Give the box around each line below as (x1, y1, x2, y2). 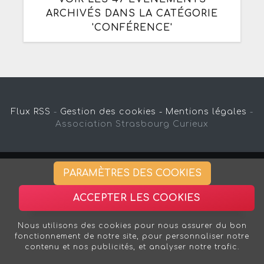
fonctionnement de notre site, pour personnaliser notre (15, 232, 249, 240)
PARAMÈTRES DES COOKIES (62, 168, 202, 179)
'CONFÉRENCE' (91, 22, 173, 33)
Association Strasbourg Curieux (55, 119, 209, 128)
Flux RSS (11, 107, 51, 116)
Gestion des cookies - (60, 107, 163, 116)
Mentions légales (165, 107, 247, 116)
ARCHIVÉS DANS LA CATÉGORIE (46, 8, 218, 19)
